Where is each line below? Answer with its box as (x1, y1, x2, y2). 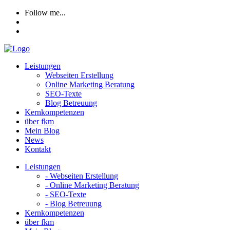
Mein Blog (25, 126, 60, 135)
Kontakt (25, 145, 51, 154)
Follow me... (25, 8, 66, 17)
